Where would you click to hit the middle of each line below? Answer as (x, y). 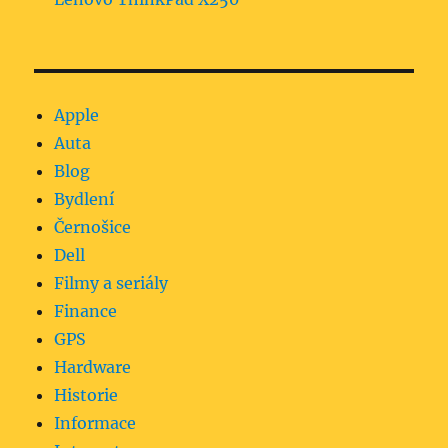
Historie (86, 395)
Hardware (93, 367)
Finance (86, 311)
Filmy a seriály (111, 283)
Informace (95, 423)
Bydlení (84, 199)
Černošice (93, 227)
